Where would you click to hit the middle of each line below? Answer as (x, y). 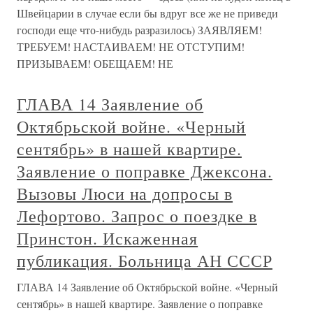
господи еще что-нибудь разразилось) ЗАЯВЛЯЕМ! (139, 30)
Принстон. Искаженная (108, 238)
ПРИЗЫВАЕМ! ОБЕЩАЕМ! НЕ (95, 63)
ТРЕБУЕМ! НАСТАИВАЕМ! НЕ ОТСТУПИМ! (131, 46)
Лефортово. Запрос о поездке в (137, 216)
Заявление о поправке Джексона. (145, 171)
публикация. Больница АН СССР (145, 261)
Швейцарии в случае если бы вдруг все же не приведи (147, 13)
